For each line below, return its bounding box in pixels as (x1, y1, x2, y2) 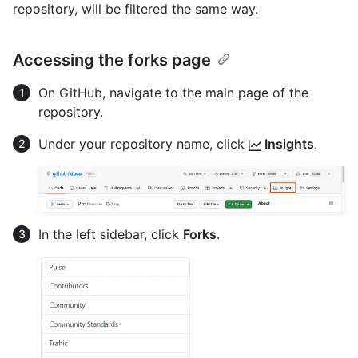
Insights (261, 135, 314, 152)
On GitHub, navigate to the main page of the (38, 84, 308, 101)
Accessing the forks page (13, 50, 211, 70)
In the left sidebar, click (38, 226, 183, 243)
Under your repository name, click (38, 135, 249, 152)
